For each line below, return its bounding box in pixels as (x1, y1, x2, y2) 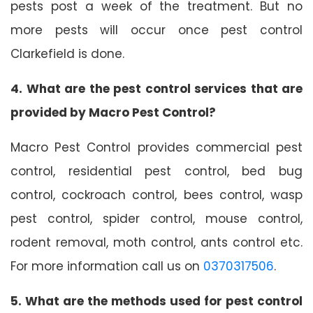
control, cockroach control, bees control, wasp (10, 186, 303, 203)
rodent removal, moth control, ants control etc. (10, 233, 303, 251)
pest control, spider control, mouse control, (10, 210, 303, 227)
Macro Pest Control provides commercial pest (10, 138, 303, 156)
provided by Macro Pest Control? (10, 103, 216, 121)
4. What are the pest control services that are (10, 80, 303, 97)
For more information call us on (10, 257, 203, 275)
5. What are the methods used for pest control (10, 292, 303, 310)
